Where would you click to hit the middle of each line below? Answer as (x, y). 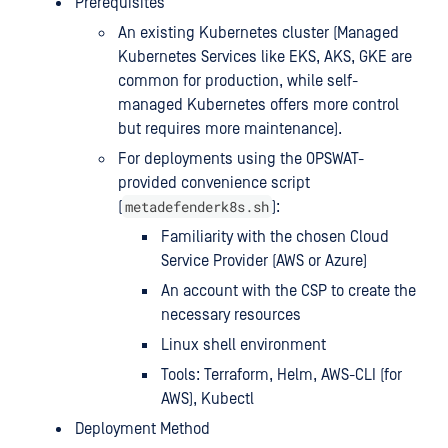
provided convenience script (214, 183)
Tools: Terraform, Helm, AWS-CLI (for (281, 375)
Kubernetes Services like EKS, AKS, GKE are (265, 57)
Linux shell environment (243, 345)
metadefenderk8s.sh (197, 206)
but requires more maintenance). (230, 129)
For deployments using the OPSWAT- (241, 159)
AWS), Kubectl (207, 399)
